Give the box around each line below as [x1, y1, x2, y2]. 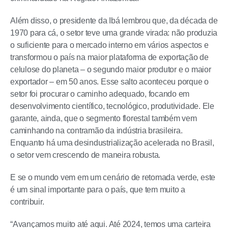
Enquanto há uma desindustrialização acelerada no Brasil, [10, 138, 214, 148]
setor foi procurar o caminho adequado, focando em [10, 90, 190, 99]
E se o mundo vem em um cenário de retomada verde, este [10, 173, 216, 182]
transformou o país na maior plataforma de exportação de [10, 53, 209, 62]
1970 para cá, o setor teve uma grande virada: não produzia [10, 28, 218, 38]
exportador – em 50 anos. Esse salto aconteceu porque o [10, 77, 209, 87]
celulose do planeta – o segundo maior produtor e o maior [10, 65, 211, 74]
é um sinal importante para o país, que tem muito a [10, 185, 186, 194]
